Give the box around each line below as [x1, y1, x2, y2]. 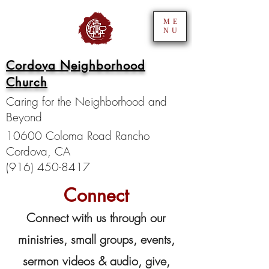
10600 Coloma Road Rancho [6, 128, 150, 144]
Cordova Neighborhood [6, 58, 145, 73]
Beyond [6, 109, 42, 125]
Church [6, 74, 47, 90]
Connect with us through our [26, 210, 166, 226]
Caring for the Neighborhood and [6, 94, 167, 109]
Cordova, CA [6, 144, 70, 159]
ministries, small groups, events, [17, 231, 175, 247]
